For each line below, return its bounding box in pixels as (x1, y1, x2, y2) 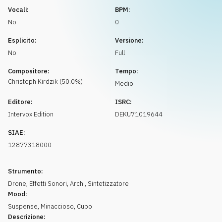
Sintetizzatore (88, 179, 129, 188)
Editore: (8, 98, 33, 106)
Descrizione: (8, 213, 46, 221)
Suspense (8, 202, 38, 211)
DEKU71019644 (115, 110, 163, 118)
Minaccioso (41, 202, 74, 211)
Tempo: (115, 67, 138, 75)
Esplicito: (8, 36, 37, 45)
